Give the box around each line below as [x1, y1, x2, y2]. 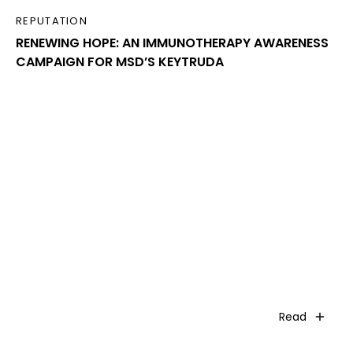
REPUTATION [16, 13, 87, 29]
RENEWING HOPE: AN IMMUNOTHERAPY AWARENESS [16, 34, 329, 53]
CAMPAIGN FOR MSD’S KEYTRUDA [16, 53, 224, 72]
